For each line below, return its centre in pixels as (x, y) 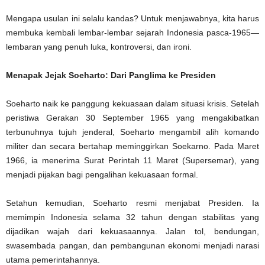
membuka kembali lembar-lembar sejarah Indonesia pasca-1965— (132, 33)
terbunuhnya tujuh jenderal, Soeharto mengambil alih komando (132, 132)
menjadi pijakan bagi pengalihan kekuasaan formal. (102, 175)
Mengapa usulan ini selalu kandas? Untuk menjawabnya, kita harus (132, 19)
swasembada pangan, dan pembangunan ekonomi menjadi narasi (132, 246)
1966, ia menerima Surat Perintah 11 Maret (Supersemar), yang (132, 161)
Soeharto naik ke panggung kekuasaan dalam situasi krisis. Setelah (132, 104)
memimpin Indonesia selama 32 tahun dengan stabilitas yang (132, 217)
